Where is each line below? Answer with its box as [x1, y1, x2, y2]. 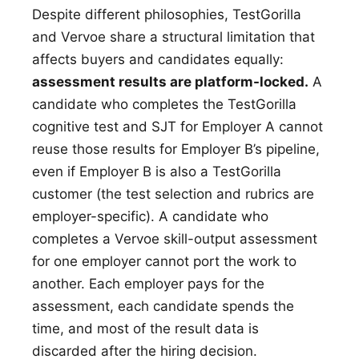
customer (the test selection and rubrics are [32, 186, 314, 203]
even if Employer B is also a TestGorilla [32, 163, 281, 180]
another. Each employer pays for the [32, 276, 264, 292]
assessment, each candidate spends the [32, 298, 294, 315]
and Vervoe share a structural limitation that [32, 29, 315, 46]
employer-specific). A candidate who [32, 208, 268, 225]
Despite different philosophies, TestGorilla [32, 6, 301, 23]
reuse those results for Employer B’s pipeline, [32, 141, 320, 158]
